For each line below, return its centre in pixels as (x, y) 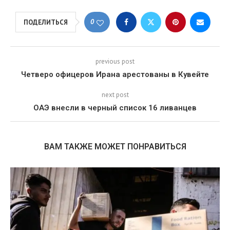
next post (115, 95)
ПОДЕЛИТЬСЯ (46, 23)
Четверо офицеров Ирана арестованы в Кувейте (115, 75)
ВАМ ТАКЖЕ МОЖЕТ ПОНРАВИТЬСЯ (115, 147)
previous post (115, 62)
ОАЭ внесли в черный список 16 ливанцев (115, 108)
